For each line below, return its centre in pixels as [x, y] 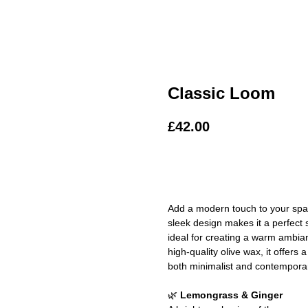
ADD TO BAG [219, 165]
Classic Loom [221, 93]
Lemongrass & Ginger [231, 295]
